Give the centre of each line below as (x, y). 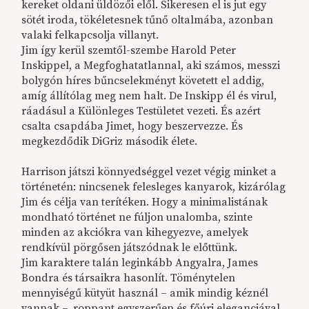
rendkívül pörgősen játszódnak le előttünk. (130, 248)
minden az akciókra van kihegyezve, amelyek (135, 233)
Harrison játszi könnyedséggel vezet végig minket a (149, 172)
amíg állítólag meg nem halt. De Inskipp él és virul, (149, 96)
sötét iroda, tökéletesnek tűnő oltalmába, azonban (148, 20)
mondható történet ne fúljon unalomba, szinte (137, 218)
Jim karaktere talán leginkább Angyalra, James (140, 263)
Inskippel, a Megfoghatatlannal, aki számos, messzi (151, 66)
